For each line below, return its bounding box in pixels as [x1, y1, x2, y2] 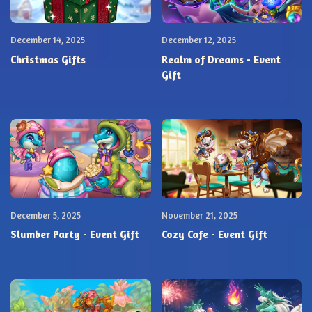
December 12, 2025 [161, 34, 236, 46]
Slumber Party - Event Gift [10, 228, 139, 242]
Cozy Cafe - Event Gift [161, 228, 267, 242]
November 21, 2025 [161, 209, 237, 221]
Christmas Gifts [10, 52, 86, 66]
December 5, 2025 [10, 209, 81, 221]
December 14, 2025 [10, 34, 85, 46]
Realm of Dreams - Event [161, 52, 281, 66]
